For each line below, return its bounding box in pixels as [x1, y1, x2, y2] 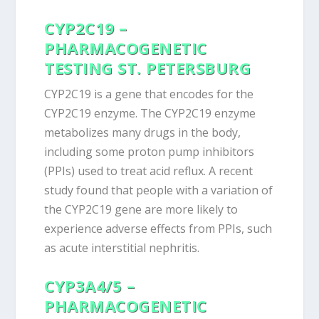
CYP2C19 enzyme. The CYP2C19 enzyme [44, 105, 256, 121]
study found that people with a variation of [44, 182, 273, 198]
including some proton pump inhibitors [44, 143, 255, 159]
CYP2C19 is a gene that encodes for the [44, 85, 254, 102]
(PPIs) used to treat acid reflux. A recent [44, 162, 253, 179]
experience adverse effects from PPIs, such [44, 220, 273, 236]
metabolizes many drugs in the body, [44, 124, 241, 140]
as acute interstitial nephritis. [44, 239, 200, 256]
